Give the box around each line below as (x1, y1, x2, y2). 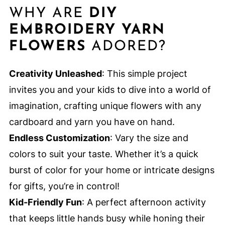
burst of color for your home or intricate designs (9, 165, 214, 176)
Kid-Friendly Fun (9, 197, 82, 208)
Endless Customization (9, 133, 110, 144)
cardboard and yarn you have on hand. (9, 117, 175, 128)
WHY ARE (9, 7, 89, 21)
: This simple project (101, 68, 187, 79)
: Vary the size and (109, 133, 188, 144)
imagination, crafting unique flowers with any (9, 100, 201, 111)
